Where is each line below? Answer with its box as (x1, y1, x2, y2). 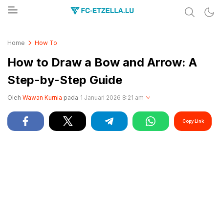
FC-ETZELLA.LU (24, 33, 74, 42)
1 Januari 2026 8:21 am (80, 94, 144, 101)
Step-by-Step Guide (7, 73, 122, 87)
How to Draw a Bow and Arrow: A (7, 55, 197, 69)
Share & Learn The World (24, 27, 106, 36)
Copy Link (182, 118, 204, 124)
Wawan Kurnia (22, 94, 62, 101)
